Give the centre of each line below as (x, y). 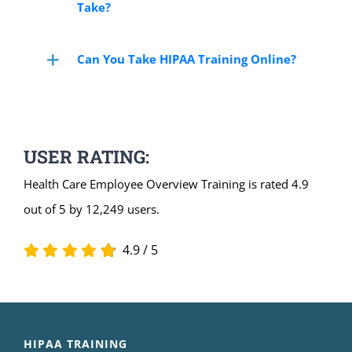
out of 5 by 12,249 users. (91, 209)
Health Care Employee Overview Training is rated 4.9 (166, 184)
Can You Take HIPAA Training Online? (186, 59)
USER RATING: (86, 157)
